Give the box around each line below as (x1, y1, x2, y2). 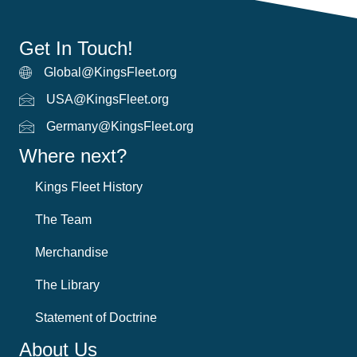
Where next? (19, 145, 127, 167)
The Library (35, 278, 100, 292)
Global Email (18, 68, 92, 82)
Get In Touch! (19, 37, 133, 60)
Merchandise (35, 245, 108, 260)
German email (18, 122, 98, 136)
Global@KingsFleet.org (44, 65, 177, 80)
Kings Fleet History (35, 180, 143, 194)
